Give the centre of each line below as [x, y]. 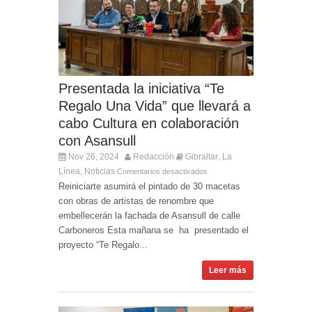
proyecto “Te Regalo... [103, 245]
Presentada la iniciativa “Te [141, 89]
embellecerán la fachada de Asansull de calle [149, 216]
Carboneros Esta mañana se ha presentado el [154, 231]
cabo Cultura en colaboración [149, 124]
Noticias [100, 172]
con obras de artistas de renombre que [136, 201]
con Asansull [97, 141]
